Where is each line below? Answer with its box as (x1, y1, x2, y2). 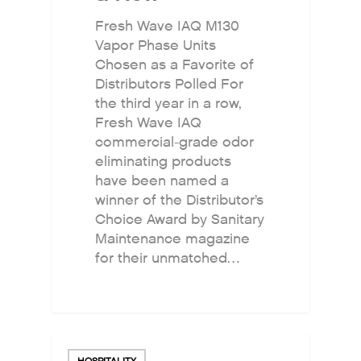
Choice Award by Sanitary (95, 210, 265, 230)
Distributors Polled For (95, 75, 244, 94)
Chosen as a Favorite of (95, 56, 255, 75)
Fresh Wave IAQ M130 (95, 17, 240, 36)
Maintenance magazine (95, 230, 251, 249)
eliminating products (95, 152, 232, 172)
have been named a (95, 172, 230, 191)
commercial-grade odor (95, 133, 255, 152)
